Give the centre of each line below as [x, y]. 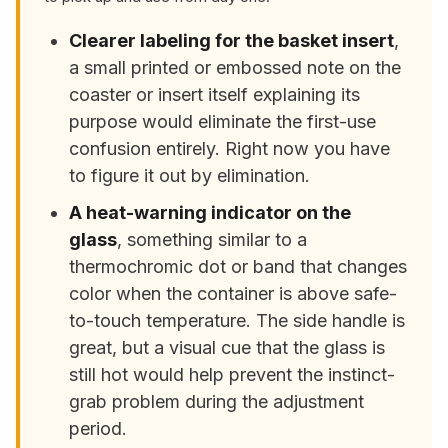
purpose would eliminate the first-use [223, 121]
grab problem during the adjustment [217, 401]
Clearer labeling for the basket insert [232, 40]
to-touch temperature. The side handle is [237, 320]
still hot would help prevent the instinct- [232, 374]
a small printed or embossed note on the [235, 67]
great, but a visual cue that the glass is [227, 347]
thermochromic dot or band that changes [238, 266]
